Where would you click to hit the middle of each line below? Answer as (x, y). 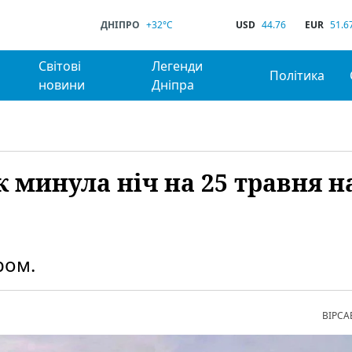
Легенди (178, 66)
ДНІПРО (120, 25)
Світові (60, 66)
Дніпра (173, 85)
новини (62, 85)
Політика (297, 75)
